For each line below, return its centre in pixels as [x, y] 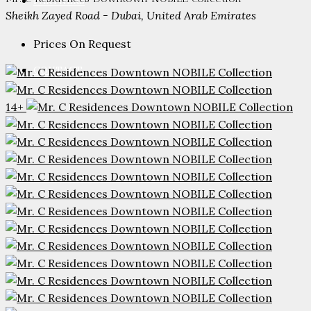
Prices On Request [82, 43]
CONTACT [58, 70]
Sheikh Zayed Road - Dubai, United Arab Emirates [131, 15]
